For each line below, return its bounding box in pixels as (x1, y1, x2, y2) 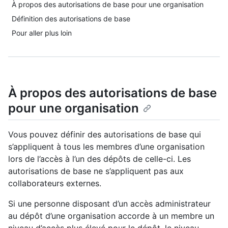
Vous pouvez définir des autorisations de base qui (8, 129, 201, 140)
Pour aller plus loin (12, 28, 72, 37)
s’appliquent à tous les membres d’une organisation (8, 141, 205, 152)
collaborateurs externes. (8, 178, 101, 189)
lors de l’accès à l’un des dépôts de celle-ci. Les (8, 154, 191, 164)
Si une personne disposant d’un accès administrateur (8, 198, 211, 209)
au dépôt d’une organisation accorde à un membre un (8, 211, 214, 221)
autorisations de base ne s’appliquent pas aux (8, 166, 184, 177)
